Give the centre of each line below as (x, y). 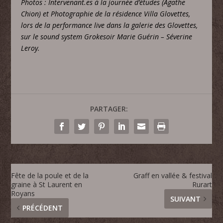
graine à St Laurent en (47, 184)
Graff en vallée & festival (172, 175)
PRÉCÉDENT (43, 208)
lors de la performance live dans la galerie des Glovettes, (110, 25)
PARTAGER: (109, 109)
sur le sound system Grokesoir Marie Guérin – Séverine (107, 36)
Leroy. (31, 48)
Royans (23, 193)
